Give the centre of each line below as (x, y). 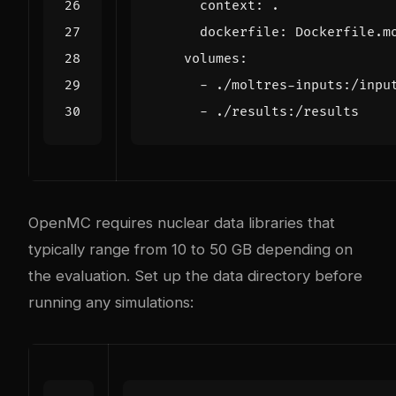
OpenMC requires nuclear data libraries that (182, 222)
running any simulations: (111, 302)
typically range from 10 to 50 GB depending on (190, 249)
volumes (212, 58)
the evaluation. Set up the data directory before (195, 275)
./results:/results (287, 111)
